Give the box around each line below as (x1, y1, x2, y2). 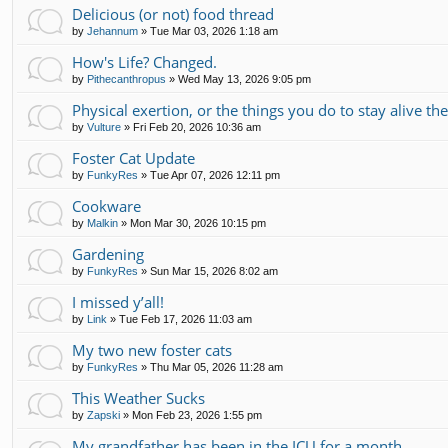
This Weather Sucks (72, 388, 205, 409)
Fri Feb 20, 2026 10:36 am (133, 121, 261, 134)
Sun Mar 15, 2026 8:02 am (150, 265, 278, 278)
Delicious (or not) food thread (72, 4, 274, 25)
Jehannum (87, 25, 138, 38)
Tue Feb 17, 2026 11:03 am (119, 313, 252, 326)
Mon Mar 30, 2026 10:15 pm (130, 217, 266, 230)
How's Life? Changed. (72, 52, 217, 73)
